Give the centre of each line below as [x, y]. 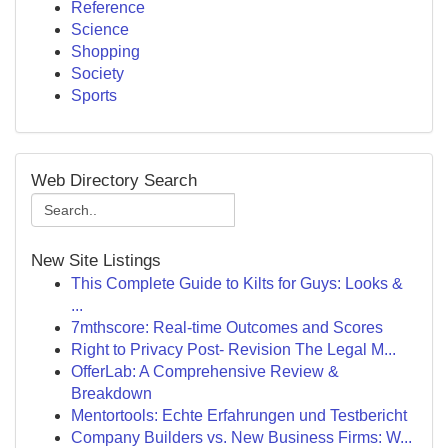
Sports [94, 95]
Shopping [105, 51]
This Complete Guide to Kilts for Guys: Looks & [237, 283]
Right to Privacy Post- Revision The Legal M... [233, 349]
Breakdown [111, 393]
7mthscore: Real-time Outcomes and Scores [227, 327]
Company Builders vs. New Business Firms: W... [241, 437]
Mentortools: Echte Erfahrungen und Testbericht [239, 415]
